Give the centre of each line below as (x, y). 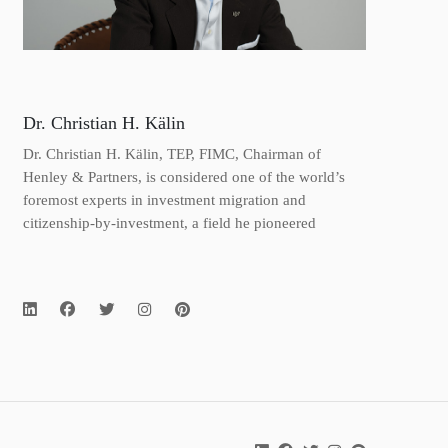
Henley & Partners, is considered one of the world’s (183, 177)
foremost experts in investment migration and (164, 200)
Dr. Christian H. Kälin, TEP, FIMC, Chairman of (171, 154)
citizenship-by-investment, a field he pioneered (169, 223)
